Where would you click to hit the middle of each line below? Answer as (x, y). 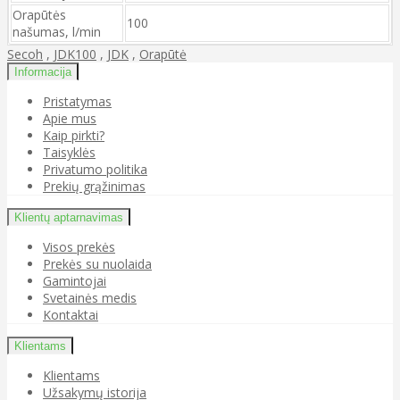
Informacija (43, 71)
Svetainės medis (90, 297)
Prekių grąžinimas (94, 186)
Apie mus (70, 118)
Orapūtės (39, 14)
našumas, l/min (57, 31)
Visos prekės (79, 246)
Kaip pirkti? (74, 135)
